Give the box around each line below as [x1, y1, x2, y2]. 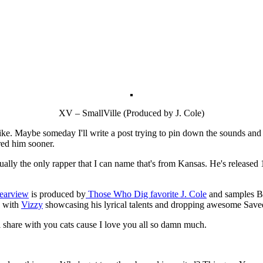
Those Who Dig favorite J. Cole [86, 188, 207, 199]
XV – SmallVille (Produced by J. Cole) [59, 107, 204, 118]
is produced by [29, 188, 86, 199]
